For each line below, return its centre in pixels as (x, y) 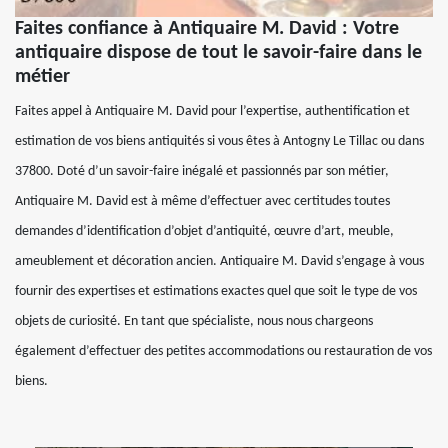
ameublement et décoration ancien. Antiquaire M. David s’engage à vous (219, 261)
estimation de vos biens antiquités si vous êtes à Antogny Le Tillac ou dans (219, 141)
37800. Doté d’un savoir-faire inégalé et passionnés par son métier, (202, 171)
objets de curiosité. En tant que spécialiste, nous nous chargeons (194, 321)
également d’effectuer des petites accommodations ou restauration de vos (223, 351)
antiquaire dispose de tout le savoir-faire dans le (218, 52)
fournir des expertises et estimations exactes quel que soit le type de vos (216, 291)
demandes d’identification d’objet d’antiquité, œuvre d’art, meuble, (204, 231)
